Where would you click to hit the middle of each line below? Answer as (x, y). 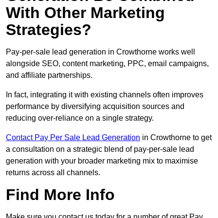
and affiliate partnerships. (49, 75)
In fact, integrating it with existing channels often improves (105, 95)
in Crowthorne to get (176, 138)
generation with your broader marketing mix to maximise (102, 161)
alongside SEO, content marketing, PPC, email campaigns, (107, 64)
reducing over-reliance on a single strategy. (80, 118)
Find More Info (60, 195)
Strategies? (49, 30)
